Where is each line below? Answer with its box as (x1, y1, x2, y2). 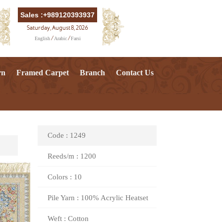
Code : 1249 (48, 131, 86, 139)
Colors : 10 (48, 173, 82, 181)
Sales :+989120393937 (20, 11, 95, 19)
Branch (80, 68, 105, 77)
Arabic (54, 36, 67, 41)
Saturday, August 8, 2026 (27, 26, 88, 31)
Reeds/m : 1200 (48, 152, 96, 160)
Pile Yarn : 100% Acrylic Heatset (48, 194, 148, 202)
